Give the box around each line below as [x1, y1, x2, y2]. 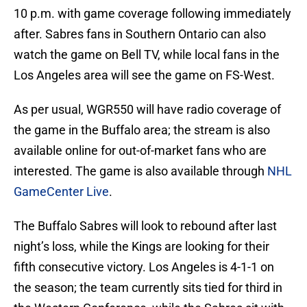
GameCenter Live [14, 184, 109, 199]
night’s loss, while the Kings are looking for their [14, 239, 269, 254]
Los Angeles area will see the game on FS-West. [14, 68, 275, 83]
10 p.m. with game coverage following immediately [14, 6, 291, 21]
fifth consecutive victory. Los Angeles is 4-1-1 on [14, 260, 274, 275]
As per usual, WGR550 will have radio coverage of [14, 102, 281, 117]
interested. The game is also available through [14, 164, 267, 179]
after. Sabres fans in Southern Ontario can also [14, 27, 266, 42]
